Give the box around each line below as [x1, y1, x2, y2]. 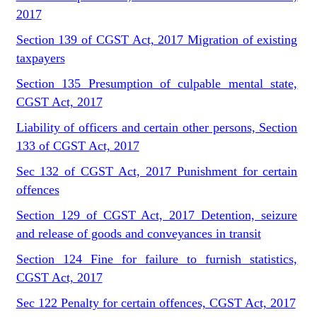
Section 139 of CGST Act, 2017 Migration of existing [16, 33, 298, 47]
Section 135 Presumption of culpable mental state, [16, 76, 298, 91]
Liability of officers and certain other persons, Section [16, 120, 298, 134]
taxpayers [16, 51, 65, 65]
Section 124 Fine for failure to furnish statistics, [16, 252, 298, 266]
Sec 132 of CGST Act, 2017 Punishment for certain [16, 164, 298, 178]
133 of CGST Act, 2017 [16, 139, 139, 153]
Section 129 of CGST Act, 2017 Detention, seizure [16, 208, 298, 222]
